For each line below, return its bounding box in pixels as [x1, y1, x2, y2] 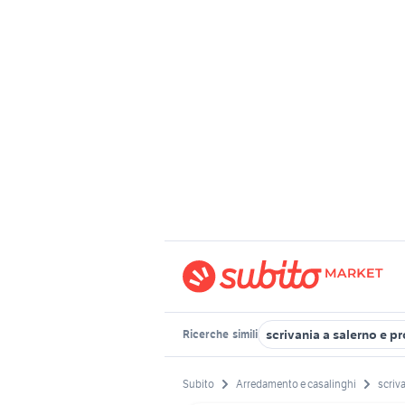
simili [231, 327, 258, 341]
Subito [183, 377, 214, 391]
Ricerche [183, 327, 231, 341]
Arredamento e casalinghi [236, 377, 356, 391]
